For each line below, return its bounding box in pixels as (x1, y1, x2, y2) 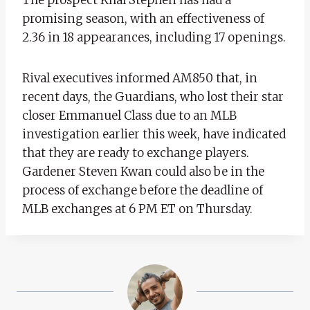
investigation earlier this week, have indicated (22, 126, 286, 142)
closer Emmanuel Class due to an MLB (22, 107, 237, 123)
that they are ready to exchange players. (22, 145, 249, 161)
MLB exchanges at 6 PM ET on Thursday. (22, 201, 253, 217)
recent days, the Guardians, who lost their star (22, 89, 284, 104)
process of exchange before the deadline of (22, 182, 263, 198)
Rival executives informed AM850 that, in (22, 70, 257, 86)
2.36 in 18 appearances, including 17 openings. (22, 29, 286, 45)
